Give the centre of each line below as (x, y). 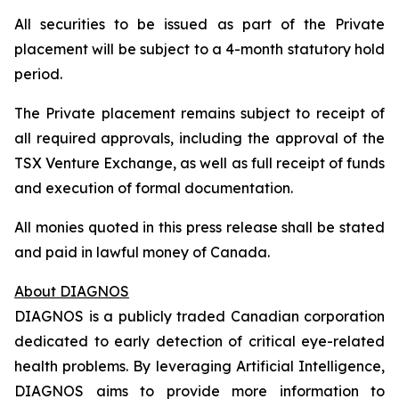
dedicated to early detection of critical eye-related (199, 341)
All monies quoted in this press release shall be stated (199, 227)
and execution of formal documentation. (154, 188)
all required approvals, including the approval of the (199, 138)
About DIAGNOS (72, 291)
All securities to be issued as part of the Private (199, 24)
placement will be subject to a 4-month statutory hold (199, 49)
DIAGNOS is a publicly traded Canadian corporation (199, 316)
